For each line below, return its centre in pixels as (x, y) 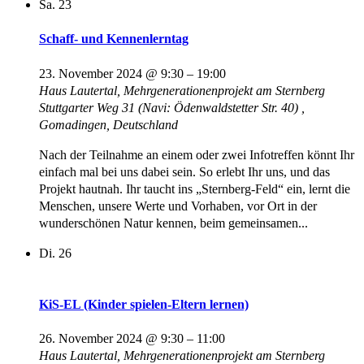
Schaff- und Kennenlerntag (114, 39)
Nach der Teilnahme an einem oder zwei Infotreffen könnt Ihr (197, 154)
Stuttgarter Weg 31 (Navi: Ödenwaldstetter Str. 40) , (172, 107)
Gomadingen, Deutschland (108, 124)
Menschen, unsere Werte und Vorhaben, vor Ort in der (178, 206)
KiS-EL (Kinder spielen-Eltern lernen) (144, 304)
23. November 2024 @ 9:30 (111, 73)
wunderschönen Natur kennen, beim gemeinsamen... (173, 223)
